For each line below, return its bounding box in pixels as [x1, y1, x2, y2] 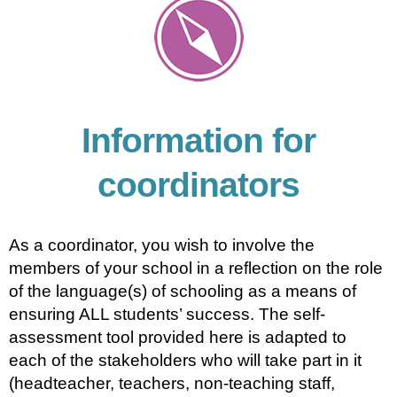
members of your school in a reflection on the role [9, 259, 383, 277]
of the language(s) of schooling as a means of [9, 282, 356, 300]
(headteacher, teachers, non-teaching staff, [9, 374, 335, 393]
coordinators [97, 166, 300, 204]
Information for [82, 121, 315, 160]
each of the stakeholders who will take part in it [9, 351, 362, 370]
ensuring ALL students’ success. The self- [9, 305, 325, 323]
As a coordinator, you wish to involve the [9, 236, 315, 254]
